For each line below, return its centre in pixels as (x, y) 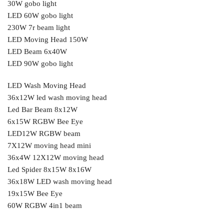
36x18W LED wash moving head (60, 181)
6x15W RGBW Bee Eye (45, 121)
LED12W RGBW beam (44, 133)
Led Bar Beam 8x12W (42, 109)
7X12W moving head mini (49, 145)
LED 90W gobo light (40, 64)
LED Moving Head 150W (48, 40)
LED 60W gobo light (40, 16)
